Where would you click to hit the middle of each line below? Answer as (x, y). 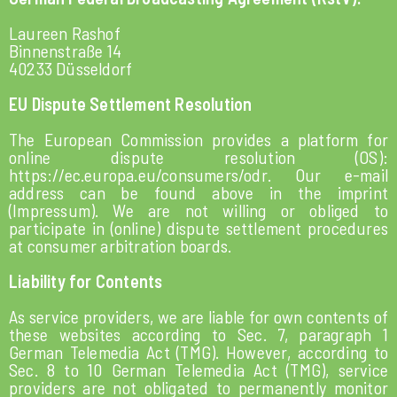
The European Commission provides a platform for (198, 139)
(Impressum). (61, 210)
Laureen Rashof (65, 33)
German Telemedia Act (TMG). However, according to (198, 352)
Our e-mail (341, 175)
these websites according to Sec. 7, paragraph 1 (198, 334)
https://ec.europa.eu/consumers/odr (138, 175)
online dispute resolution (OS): (198, 157)
